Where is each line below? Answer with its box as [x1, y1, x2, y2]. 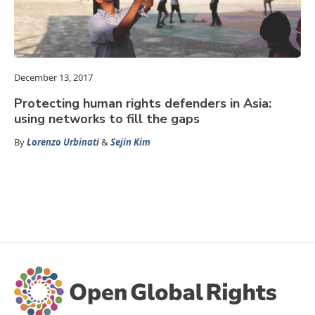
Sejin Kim [110, 136, 150, 149]
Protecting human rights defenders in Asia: [14, 95, 271, 112]
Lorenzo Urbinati [27, 136, 99, 149]
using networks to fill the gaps [14, 110, 200, 128]
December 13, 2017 [14, 71, 93, 84]
